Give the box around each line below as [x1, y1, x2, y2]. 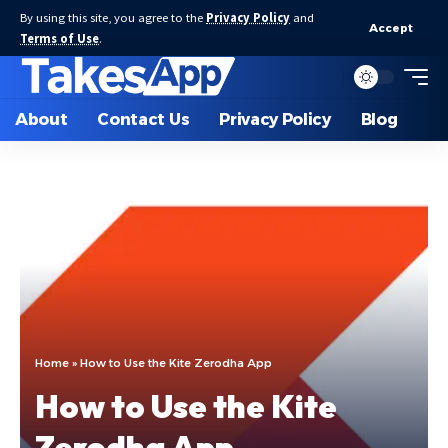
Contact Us [97, 110, 190, 129]
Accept [369, 20, 413, 35]
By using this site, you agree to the [20, 10, 206, 25]
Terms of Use [20, 31, 99, 46]
